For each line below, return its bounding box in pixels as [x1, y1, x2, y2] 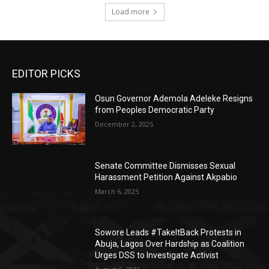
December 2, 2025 [95, 119, 154, 128]
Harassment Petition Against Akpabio [95, 172, 238, 182]
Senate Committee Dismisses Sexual [95, 160, 236, 171]
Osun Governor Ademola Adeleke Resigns [95, 93, 253, 103]
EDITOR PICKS [12, 67, 80, 80]
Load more [111, 6, 150, 17]
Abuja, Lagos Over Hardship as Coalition [95, 239, 245, 249]
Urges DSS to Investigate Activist [95, 250, 219, 261]
